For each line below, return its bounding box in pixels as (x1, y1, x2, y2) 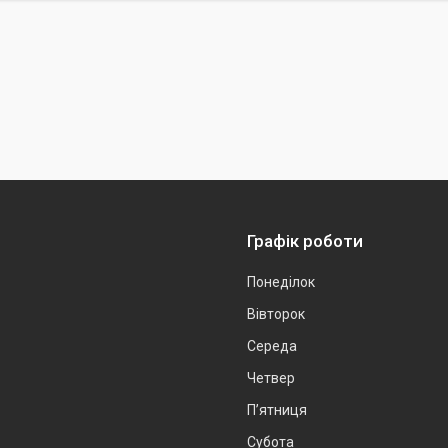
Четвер (247, 369, 295, 386)
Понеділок (247, 273, 315, 290)
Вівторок (247, 305, 305, 322)
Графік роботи (247, 230, 363, 251)
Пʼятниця (247, 401, 307, 418)
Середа (247, 337, 297, 354)
